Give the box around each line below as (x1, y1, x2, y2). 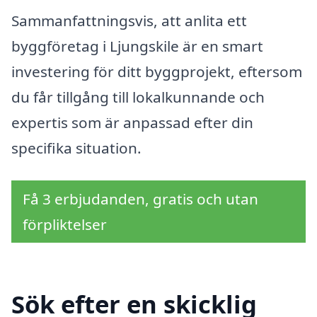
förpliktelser (23, 214, 107, 234)
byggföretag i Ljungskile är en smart (11, 35, 263, 56)
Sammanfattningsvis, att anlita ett (11, 10, 247, 30)
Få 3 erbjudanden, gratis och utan (23, 188, 258, 209)
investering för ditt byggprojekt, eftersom (11, 61, 302, 81)
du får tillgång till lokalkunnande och (11, 86, 265, 107)
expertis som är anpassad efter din (11, 112, 253, 132)
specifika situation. (11, 137, 142, 158)
